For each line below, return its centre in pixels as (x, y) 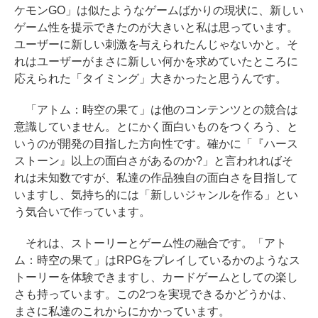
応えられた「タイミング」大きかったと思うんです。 (150, 78)
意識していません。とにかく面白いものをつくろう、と (156, 127)
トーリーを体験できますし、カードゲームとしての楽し (156, 277)
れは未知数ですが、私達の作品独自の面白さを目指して (156, 178)
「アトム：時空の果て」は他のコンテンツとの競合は (156, 110)
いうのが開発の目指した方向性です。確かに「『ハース (156, 144)
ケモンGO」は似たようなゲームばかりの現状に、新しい (159, 10)
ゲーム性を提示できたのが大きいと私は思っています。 (156, 27)
